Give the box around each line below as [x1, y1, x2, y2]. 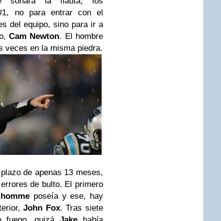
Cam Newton [9, 31, 60, 41]
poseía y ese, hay [30, 191, 104, 201]
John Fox [23, 203, 60, 213]
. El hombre [59, 31, 104, 41]
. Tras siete [60, 203, 104, 213]
